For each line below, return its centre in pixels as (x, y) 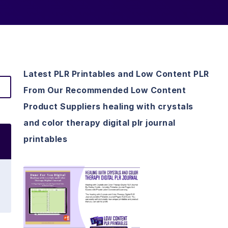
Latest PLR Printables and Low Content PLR (116, 74)
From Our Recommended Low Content (105, 90)
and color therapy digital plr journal (99, 123)
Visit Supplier (82, 212)
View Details (82, 183)
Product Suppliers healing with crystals (108, 107)
